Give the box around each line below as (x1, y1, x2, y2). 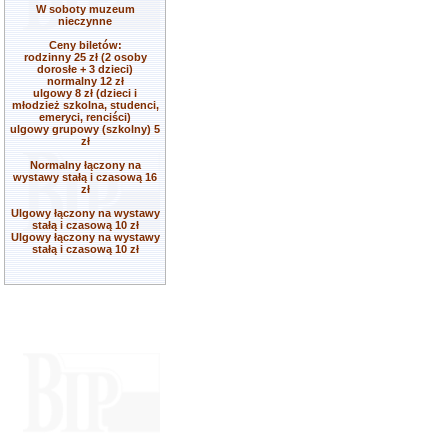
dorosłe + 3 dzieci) (37, 63, 133, 75)
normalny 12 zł (46, 75, 124, 87)
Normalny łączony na (29, 159, 141, 171)
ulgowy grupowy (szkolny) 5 (10, 123, 160, 135)
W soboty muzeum (35, 3, 135, 15)
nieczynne (58, 15, 112, 27)
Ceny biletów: (48, 39, 122, 51)
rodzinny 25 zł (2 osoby (23, 51, 147, 63)
